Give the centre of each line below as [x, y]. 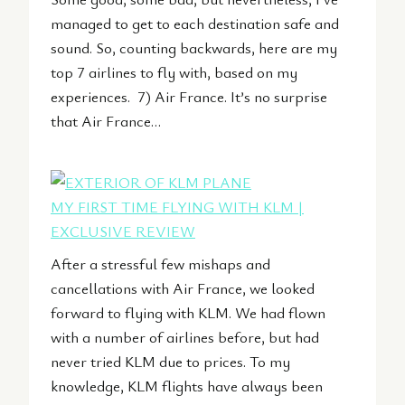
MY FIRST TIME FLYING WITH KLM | [177, 207]
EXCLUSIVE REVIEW [123, 231]
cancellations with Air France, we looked [183, 287]
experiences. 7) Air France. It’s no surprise [189, 97]
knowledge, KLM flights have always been [187, 385]
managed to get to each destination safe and [195, 24]
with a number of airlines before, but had [185, 336]
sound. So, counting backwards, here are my [194, 48]
